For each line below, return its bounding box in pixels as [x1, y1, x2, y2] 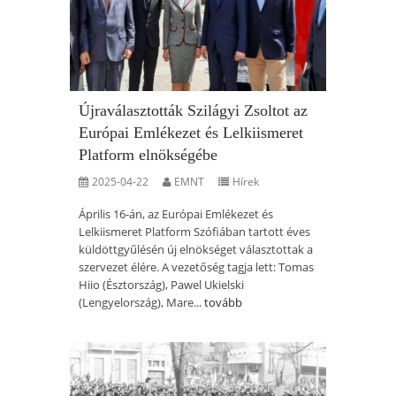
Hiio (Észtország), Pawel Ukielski [79, 277, 244, 293]
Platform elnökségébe [79, 146, 217, 164]
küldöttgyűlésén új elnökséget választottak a [79, 241, 313, 257]
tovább [204, 294, 242, 310]
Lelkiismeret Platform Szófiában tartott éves [79, 224, 310, 240]
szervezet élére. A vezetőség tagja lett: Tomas [79, 259, 314, 275]
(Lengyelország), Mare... [79, 294, 204, 310]
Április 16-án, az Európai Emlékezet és [79, 206, 273, 222]
